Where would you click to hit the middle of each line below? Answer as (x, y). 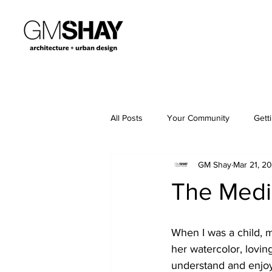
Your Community (198, 117)
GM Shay (215, 164)
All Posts (127, 117)
